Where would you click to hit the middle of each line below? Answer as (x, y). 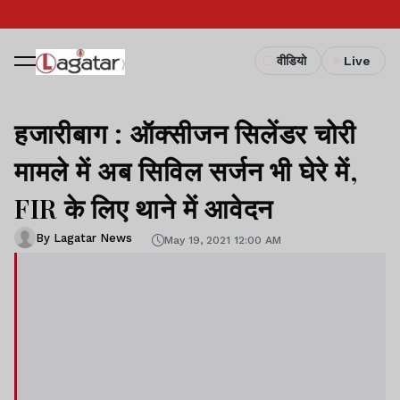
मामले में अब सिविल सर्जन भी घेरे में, (187, 171)
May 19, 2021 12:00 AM (223, 240)
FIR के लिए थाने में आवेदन (144, 208)
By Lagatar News (84, 237)
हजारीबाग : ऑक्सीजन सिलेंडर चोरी (186, 133)
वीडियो (292, 61)
